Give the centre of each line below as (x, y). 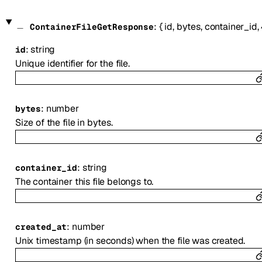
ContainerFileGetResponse (92, 27)
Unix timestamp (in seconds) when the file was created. (130, 240)
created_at (41, 227)
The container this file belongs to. (84, 181)
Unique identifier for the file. (72, 63)
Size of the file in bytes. (64, 122)
